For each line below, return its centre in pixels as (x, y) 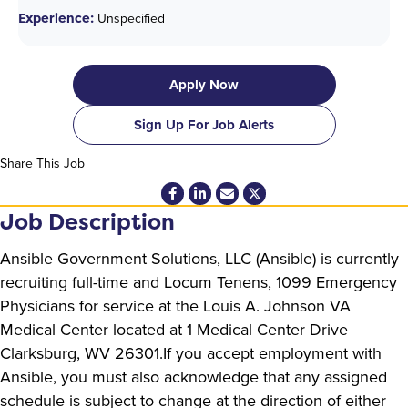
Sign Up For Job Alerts (204, 124)
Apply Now (204, 84)
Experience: (56, 17)
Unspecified (129, 18)
